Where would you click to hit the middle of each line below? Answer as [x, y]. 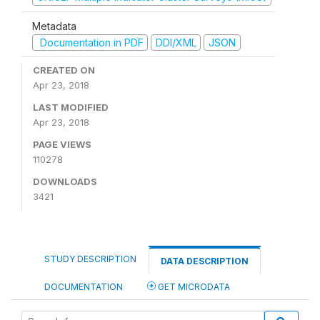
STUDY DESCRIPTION [90, 259]
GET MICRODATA [193, 287]
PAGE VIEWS [62, 144]
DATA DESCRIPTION [205, 261]
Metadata [54, 26]
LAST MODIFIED [71, 107]
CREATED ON [64, 70]
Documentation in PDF [90, 42]
